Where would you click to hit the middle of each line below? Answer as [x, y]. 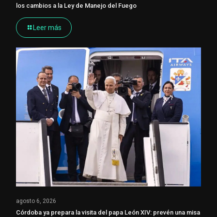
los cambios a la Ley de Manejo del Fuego [76, 6]
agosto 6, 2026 [36, 201]
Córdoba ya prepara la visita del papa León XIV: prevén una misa [108, 212]
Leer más [47, 28]
